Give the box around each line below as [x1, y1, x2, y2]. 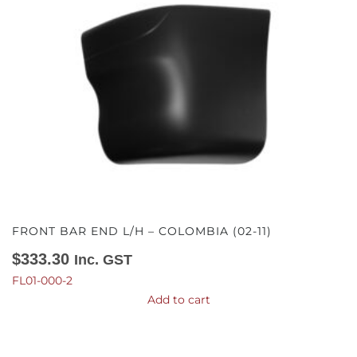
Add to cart [147, 292, 210, 307]
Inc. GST [74, 251, 132, 268]
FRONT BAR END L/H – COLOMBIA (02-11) [12, 223, 272, 238]
